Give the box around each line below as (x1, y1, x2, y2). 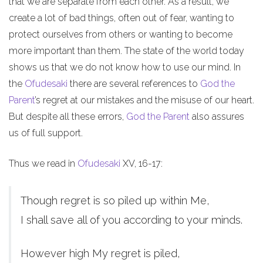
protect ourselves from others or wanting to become (9, 28, 232, 40)
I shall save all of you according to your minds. (21, 213, 242, 226)
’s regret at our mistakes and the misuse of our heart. (35, 94, 254, 106)
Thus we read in (9, 157, 77, 169)
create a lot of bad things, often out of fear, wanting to (9, 12, 234, 23)
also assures (190, 110, 244, 122)
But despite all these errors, (9, 110, 126, 122)
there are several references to (68, 77, 200, 89)
